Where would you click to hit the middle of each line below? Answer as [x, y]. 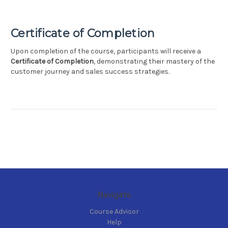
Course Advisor [114, 212]
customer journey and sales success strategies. [90, 72]
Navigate [114, 195]
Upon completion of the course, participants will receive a [106, 51]
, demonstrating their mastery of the [154, 62]
